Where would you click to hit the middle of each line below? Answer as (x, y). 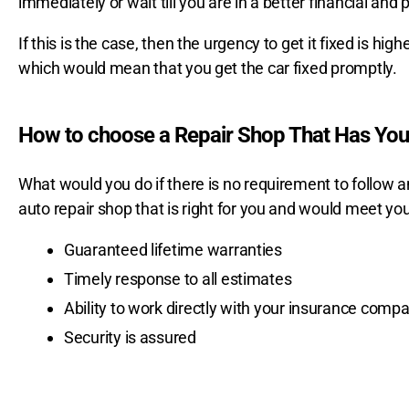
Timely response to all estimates (178, 278)
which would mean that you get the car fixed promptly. (208, 68)
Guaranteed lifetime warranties (173, 249)
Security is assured (130, 337)
